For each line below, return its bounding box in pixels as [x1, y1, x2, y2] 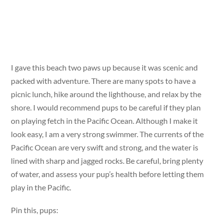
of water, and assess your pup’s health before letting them [11, 169, 204, 179]
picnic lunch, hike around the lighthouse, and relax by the [11, 89, 202, 99]
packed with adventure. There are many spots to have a [11, 75, 196, 85]
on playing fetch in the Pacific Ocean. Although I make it [11, 115, 198, 125]
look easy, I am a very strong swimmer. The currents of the [11, 129, 204, 139]
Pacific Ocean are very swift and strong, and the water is [11, 142, 199, 152]
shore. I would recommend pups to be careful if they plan [11, 102, 201, 112]
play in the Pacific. [11, 182, 72, 192]
